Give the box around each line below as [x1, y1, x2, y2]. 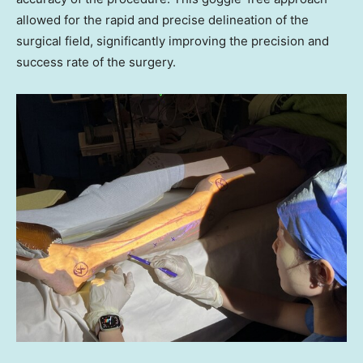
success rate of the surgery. [16, 54, 176, 70]
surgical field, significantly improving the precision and [16, 33, 329, 49]
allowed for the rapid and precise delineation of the [16, 12, 309, 28]
